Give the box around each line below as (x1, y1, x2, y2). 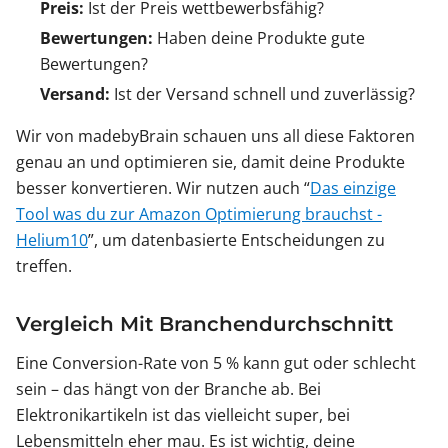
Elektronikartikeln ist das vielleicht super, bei (16, 404, 350, 427)
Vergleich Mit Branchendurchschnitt (16, 312, 393, 337)
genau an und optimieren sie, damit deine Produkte (16, 151, 405, 174)
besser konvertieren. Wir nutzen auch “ (16, 177, 310, 200)
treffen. (16, 255, 72, 278)
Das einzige (310, 177, 396, 200)
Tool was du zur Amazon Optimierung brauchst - (16, 203, 382, 226)
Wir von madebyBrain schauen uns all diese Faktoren (16, 125, 415, 148)
